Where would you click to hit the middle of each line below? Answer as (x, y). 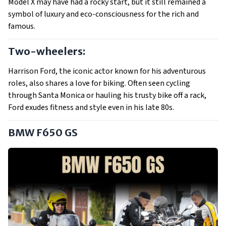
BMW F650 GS (43, 132)
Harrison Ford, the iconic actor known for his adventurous (107, 71)
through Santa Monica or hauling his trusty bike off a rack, (107, 95)
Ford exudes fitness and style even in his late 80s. (91, 107)
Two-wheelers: (47, 51)
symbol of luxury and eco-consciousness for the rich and (103, 14)
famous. (22, 26)
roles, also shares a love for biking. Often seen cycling (99, 83)
